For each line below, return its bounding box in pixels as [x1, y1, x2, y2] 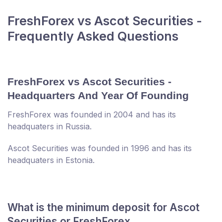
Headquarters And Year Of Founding [7, 90, 189, 102]
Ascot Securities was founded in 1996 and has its [7, 143, 192, 154]
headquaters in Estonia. [7, 155, 95, 166]
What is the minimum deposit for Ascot [7, 201, 200, 214]
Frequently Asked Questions [7, 29, 178, 44]
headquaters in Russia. [7, 121, 92, 132]
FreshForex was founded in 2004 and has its [7, 110, 176, 120]
